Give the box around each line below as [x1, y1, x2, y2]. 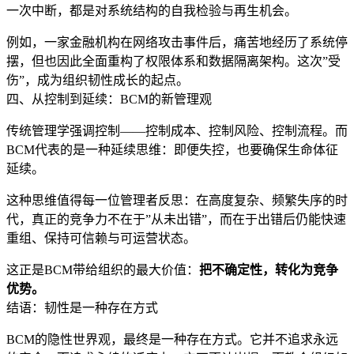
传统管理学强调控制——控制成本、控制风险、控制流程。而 [6, 124, 348, 138]
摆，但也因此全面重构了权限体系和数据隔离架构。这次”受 [6, 55, 341, 69]
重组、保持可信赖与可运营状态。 [6, 232, 196, 246]
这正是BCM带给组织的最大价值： [6, 263, 199, 277]
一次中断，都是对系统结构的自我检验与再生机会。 [6, 4, 297, 18]
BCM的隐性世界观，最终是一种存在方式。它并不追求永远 [6, 333, 338, 347]
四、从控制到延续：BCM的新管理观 [6, 92, 212, 107]
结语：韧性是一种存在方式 [6, 301, 158, 315]
